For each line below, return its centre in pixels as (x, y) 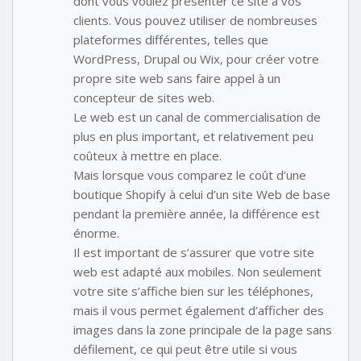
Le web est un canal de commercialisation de (197, 117)
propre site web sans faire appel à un (177, 79)
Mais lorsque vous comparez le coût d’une (190, 175)
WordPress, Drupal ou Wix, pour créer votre (196, 59)
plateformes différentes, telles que (171, 40)
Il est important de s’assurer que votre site (194, 253)
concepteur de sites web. (144, 98)
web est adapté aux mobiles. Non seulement (197, 272)
